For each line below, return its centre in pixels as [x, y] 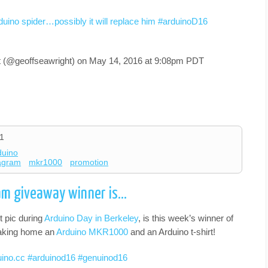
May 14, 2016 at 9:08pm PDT [147, 60]
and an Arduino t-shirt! [172, 232]
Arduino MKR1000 [92, 232]
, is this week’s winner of [186, 218]
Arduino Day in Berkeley [91, 218]
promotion [89, 162]
